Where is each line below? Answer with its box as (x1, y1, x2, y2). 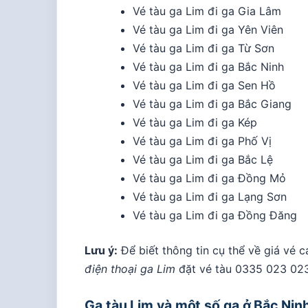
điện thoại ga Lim (85, 261, 175, 276)
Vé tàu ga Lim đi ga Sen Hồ (132, 78, 276, 92)
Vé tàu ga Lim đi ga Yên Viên (132, 22, 283, 36)
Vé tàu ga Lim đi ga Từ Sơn (132, 41, 274, 55)
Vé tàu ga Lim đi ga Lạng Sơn (132, 189, 287, 203)
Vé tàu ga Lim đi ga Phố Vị (132, 133, 272, 148)
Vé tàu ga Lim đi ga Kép (132, 115, 257, 129)
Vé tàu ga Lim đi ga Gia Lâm (132, 3, 281, 18)
